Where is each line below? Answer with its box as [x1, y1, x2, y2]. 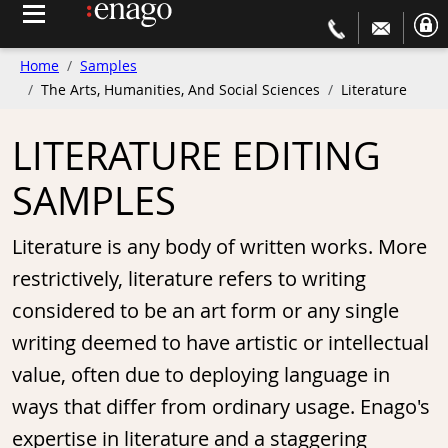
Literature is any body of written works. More [12, 232, 427, 260]
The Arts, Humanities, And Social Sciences [41, 80, 320, 100]
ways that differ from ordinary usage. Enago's [12, 392, 430, 420]
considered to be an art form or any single [12, 296, 399, 324]
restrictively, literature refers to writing [12, 264, 366, 292]
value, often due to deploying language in [12, 360, 390, 388]
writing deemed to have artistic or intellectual [12, 328, 429, 356]
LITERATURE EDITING [12, 129, 381, 181]
